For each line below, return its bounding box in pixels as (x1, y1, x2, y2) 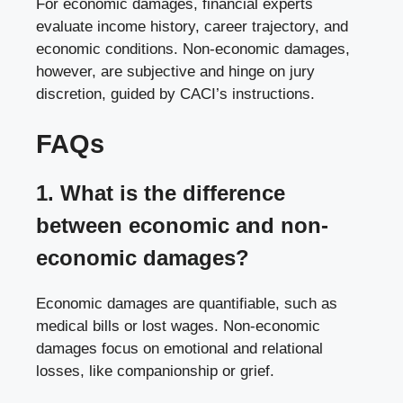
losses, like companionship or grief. (36, 362, 274, 380)
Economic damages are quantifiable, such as (36, 294, 337, 312)
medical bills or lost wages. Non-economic (36, 317, 320, 335)
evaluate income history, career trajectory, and (36, 18, 348, 36)
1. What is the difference (36, 180, 285, 205)
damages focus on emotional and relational (36, 339, 323, 357)
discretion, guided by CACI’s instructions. (36, 85, 315, 103)
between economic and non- (36, 212, 328, 237)
